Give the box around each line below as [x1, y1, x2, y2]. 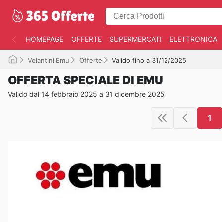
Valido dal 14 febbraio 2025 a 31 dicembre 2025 [8, 90, 165, 98]
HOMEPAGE [26, 35, 63, 43]
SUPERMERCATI [110, 35, 162, 43]
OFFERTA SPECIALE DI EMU [8, 73, 163, 87]
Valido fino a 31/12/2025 [112, 56, 186, 64]
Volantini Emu [28, 56, 69, 64]
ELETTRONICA [169, 35, 217, 43]
